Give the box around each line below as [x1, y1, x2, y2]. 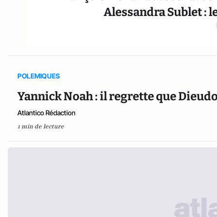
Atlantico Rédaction [17, 108, 76, 117]
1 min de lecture [17, 122, 64, 130]
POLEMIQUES [17, 71, 60, 80]
